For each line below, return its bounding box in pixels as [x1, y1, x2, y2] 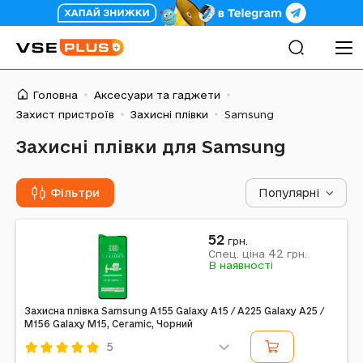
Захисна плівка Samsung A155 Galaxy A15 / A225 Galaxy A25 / [24, 305, 324, 316]
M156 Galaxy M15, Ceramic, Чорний [24, 318, 193, 329]
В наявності [208, 259, 273, 271]
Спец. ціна [208, 248, 268, 259]
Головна [32, 89, 78, 100]
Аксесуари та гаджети [94, 89, 220, 100]
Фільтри [50, 186, 100, 199]
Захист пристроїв [16, 109, 114, 120]
